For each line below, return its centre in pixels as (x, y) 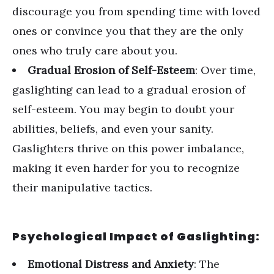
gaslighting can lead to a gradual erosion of (129, 90)
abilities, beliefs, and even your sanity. (113, 129)
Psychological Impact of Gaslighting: (136, 236)
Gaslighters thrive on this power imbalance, (128, 148)
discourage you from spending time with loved (136, 11)
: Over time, (225, 70)
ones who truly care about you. (95, 50)
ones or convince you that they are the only (128, 31)
